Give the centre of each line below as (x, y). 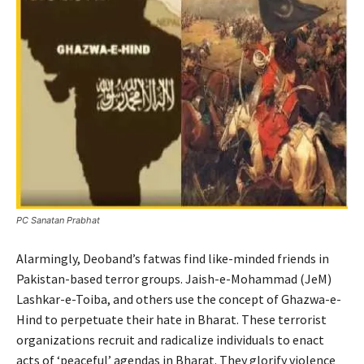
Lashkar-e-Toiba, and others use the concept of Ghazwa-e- (179, 299)
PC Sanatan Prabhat (58, 221)
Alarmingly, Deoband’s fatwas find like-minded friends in (173, 259)
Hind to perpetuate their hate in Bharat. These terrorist (171, 320)
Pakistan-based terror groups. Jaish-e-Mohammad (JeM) (174, 279)
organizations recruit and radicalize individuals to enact (170, 340)
